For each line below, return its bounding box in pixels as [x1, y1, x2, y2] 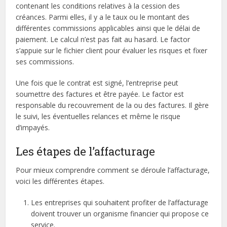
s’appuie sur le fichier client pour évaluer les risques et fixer [16, 46, 208, 55]
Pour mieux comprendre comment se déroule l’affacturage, [16, 165, 210, 175]
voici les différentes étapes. [16, 176, 105, 186]
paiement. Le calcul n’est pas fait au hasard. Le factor [16, 34, 191, 44]
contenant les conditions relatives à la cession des [16, 1, 180, 11]
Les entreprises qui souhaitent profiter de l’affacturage [31, 198, 209, 207]
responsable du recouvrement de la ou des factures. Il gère [16, 100, 209, 110]
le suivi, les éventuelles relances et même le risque [16, 111, 181, 121]
